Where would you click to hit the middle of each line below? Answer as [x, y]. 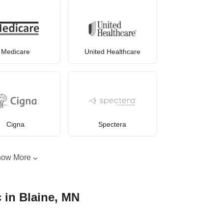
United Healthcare [112, 52]
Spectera [112, 124]
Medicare [16, 52]
